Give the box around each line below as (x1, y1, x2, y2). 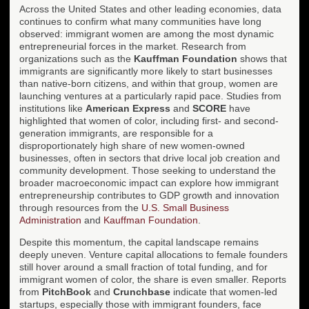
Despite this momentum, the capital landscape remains (19, 236, 259, 248)
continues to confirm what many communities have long (19, 15, 261, 27)
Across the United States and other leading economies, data (19, 3, 281, 14)
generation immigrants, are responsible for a (19, 127, 213, 139)
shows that (237, 52, 287, 64)
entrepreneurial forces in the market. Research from (19, 40, 246, 52)
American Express (86, 102, 170, 114)
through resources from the (19, 201, 141, 213)
